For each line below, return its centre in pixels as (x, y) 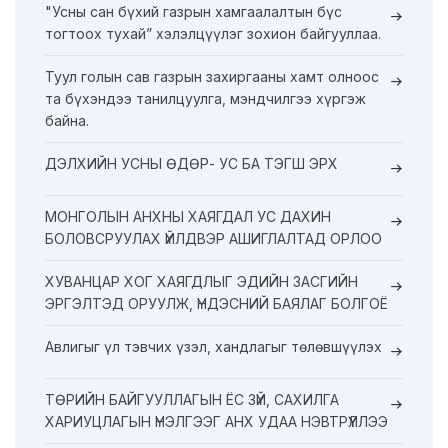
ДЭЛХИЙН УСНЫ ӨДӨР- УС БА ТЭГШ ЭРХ (191, 163)
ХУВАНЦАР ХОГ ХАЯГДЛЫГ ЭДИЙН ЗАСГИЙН (201, 281)
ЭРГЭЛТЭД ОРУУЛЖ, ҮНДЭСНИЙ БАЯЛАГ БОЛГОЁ (216, 303)
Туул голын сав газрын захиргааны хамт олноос (212, 76)
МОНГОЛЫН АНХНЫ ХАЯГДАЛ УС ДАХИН (188, 216)
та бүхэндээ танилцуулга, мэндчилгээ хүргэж (205, 98)
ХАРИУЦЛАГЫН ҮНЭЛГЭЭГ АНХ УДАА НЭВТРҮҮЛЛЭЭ (216, 421)
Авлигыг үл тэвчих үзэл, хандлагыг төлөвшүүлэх (213, 346)
